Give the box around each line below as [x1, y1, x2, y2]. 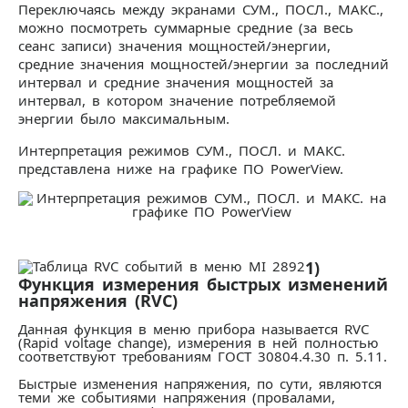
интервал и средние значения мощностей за [18, 73, 333, 91]
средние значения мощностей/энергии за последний [18, 55, 389, 73]
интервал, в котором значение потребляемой [18, 91, 336, 109]
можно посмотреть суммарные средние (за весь [18, 18, 353, 36]
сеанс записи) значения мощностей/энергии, [18, 36, 331, 55]
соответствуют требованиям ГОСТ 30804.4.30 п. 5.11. [18, 347, 387, 365]
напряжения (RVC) [18, 290, 178, 311]
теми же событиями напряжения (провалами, [18, 388, 335, 406]
